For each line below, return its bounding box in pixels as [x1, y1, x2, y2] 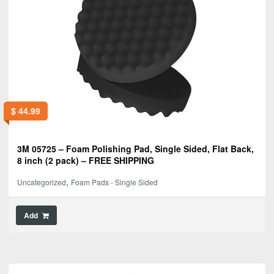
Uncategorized [17, 176, 66, 187]
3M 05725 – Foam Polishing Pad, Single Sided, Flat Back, [17, 142, 254, 155]
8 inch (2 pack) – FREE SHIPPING [17, 154, 154, 166]
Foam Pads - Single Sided [71, 176, 158, 187]
